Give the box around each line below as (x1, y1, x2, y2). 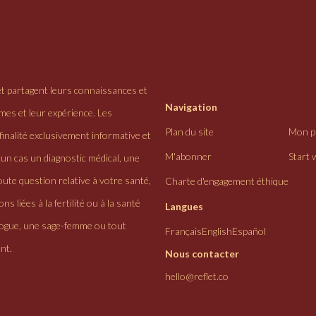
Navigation (165, 101, 217, 114)
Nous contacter (165, 248, 239, 260)
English (202, 225, 232, 238)
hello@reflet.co (165, 270, 229, 283)
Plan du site (165, 126, 214, 138)
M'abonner (165, 150, 212, 163)
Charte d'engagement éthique (165, 175, 288, 188)
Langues (165, 200, 203, 213)
